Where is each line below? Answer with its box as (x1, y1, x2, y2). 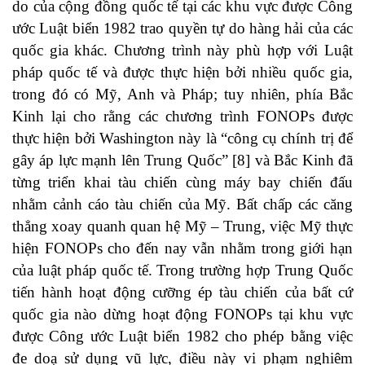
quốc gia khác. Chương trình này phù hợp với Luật (12, 42, 353, 59)
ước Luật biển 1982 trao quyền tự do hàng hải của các (12, 20, 353, 37)
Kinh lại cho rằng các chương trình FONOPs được (12, 108, 353, 125)
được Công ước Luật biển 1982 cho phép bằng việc (12, 328, 353, 345)
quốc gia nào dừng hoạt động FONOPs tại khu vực (12, 306, 353, 323)
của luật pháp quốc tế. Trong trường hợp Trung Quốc (12, 262, 353, 279)
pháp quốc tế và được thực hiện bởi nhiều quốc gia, (12, 64, 353, 81)
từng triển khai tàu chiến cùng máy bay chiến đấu (12, 174, 353, 191)
